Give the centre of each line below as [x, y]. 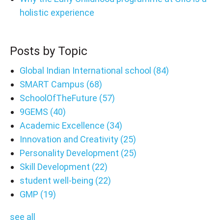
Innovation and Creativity [70, 139]
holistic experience [57, 12]
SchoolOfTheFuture [59, 98]
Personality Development [70, 153]
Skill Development [55, 166]
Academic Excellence [63, 125]
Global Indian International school [86, 70]
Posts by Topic [49, 51]
